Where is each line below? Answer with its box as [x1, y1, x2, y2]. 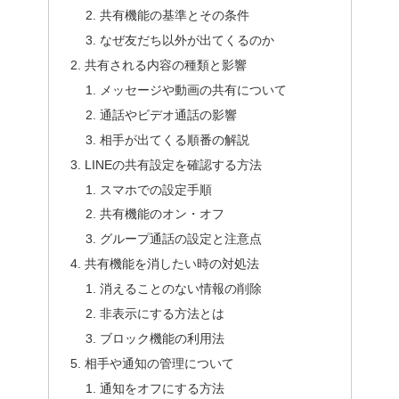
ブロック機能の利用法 [100, 330, 225, 346]
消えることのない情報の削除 [100, 281, 263, 297]
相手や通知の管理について [84, 355, 234, 370]
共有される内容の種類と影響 [84, 58, 247, 73]
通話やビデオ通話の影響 [100, 107, 238, 122]
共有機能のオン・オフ [100, 207, 225, 222]
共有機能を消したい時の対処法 [84, 256, 259, 272]
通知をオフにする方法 [100, 380, 225, 395]
